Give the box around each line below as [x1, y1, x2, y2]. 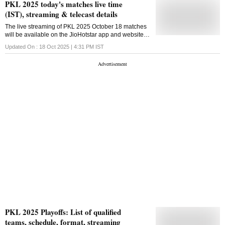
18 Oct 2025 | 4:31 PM [39, 43, 94, 50]
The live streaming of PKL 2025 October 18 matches [5, 23, 147, 30]
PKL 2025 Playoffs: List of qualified [5, 206, 121, 217]
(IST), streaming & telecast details [5, 8, 118, 20]
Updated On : [5, 43, 38, 50]
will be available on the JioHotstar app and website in [5, 31, 150, 38]
